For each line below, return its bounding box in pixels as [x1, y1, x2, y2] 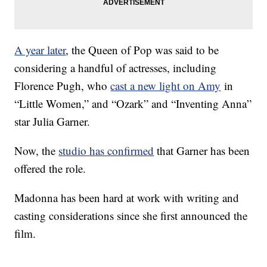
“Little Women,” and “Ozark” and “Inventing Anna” [14, 96, 252, 111]
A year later [14, 42, 66, 58]
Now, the [14, 143, 59, 159]
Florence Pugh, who [14, 78, 111, 94]
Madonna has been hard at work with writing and [14, 190, 240, 206]
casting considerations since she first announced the [14, 208, 248, 223]
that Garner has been [154, 143, 250, 159]
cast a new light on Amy [110, 78, 221, 94]
